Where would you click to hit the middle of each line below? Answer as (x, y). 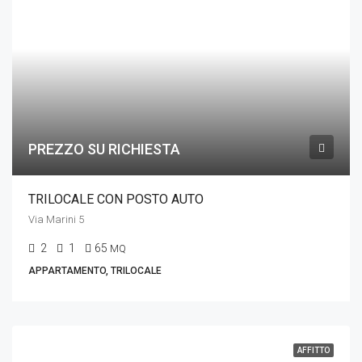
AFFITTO (314, 350)
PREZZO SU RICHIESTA (104, 149)
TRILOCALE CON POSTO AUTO (116, 199)
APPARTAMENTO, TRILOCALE (95, 271)
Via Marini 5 (56, 219)
